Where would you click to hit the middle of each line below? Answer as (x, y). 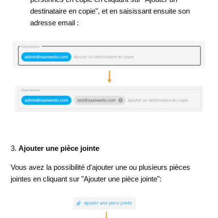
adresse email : (56, 22)
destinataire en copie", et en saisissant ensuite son (110, 11)
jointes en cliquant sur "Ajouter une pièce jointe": (86, 179)
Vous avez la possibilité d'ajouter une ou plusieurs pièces (101, 167)
